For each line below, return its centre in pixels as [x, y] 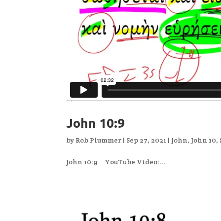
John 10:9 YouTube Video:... [116, 162]
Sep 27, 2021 [147, 140]
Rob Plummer [99, 140]
